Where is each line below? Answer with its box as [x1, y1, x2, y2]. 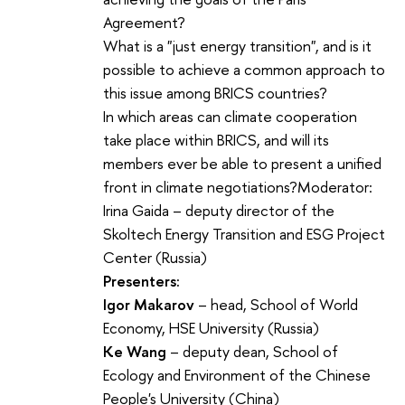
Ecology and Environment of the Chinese [103, 363, 371, 385]
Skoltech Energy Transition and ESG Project [103, 222, 385, 244]
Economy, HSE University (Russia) [103, 316, 319, 338]
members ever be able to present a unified [103, 152, 381, 174]
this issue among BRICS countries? [103, 81, 327, 103]
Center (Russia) [103, 246, 207, 268]
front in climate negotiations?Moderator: [103, 175, 372, 197]
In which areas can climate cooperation [103, 105, 357, 127]
